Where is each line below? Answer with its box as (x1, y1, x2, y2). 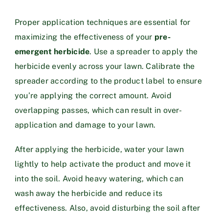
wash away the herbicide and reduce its (15, 188, 163, 198)
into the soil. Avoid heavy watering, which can (15, 174, 184, 183)
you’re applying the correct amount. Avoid (15, 90, 172, 100)
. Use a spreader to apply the (89, 46, 198, 56)
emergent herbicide (15, 46, 90, 56)
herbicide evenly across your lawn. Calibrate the (15, 61, 195, 71)
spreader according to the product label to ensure (15, 76, 202, 86)
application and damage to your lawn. (15, 120, 156, 130)
